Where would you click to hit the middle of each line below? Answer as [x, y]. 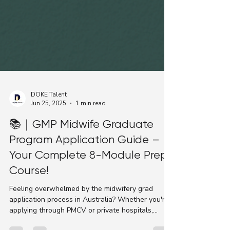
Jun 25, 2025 [49, 153]
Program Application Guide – [84, 189]
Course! [29, 220]
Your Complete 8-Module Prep [88, 204]
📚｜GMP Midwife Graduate [81, 174]
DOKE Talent [49, 143]
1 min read [91, 153]
